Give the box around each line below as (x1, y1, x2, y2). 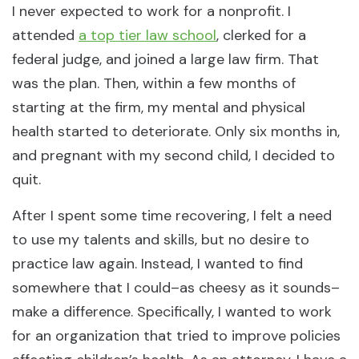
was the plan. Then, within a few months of (12, 74, 296, 93)
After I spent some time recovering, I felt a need (12, 206, 332, 225)
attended (12, 26, 79, 45)
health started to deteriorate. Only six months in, (12, 122, 340, 141)
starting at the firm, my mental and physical (12, 98, 305, 117)
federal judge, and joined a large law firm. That (12, 50, 319, 69)
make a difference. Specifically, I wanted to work (12, 302, 332, 321)
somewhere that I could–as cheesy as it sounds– (12, 278, 340, 297)
